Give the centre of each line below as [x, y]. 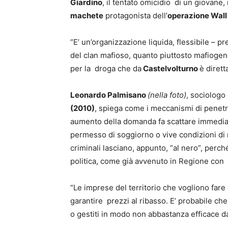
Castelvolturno [170, 68]
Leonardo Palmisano [109, 95]
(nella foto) [167, 95]
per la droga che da [106, 68]
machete [87, 16]
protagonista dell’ [135, 16]
